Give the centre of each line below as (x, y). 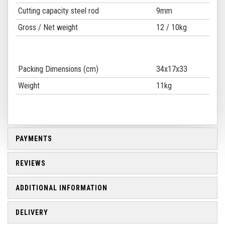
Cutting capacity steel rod (59, 11)
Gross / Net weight (48, 27)
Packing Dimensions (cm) (58, 69)
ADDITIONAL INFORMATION (62, 188)
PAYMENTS (34, 139)
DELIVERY (32, 212)
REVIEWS (31, 163)
